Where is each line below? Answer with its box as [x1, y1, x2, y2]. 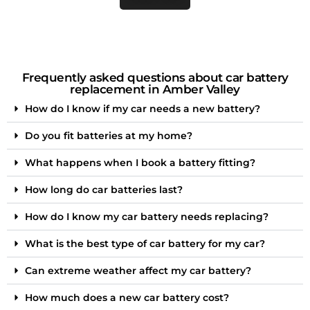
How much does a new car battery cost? [25, 291, 229, 304]
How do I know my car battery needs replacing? [25, 210, 268, 223]
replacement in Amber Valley [70, 82, 240, 96]
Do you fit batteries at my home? [25, 129, 192, 142]
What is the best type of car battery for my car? [25, 237, 265, 250]
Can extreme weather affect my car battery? [25, 264, 251, 277]
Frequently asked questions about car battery [21, 70, 289, 84]
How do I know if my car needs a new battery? [25, 102, 260, 115]
